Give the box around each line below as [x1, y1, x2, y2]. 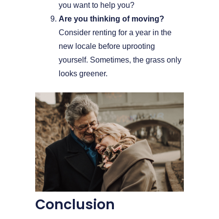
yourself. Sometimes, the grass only [59, 56, 181, 65]
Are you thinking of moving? [59, 15, 164, 23]
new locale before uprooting [59, 42, 155, 51]
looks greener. [59, 69, 108, 78]
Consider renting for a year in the [59, 28, 172, 37]
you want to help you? [59, 1, 134, 10]
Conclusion [35, 195, 115, 214]
